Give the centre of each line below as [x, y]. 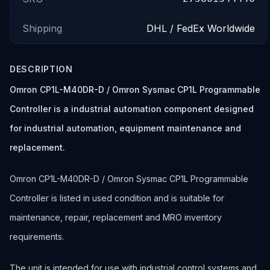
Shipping [42, 28]
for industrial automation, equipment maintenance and [125, 128]
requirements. [37, 237]
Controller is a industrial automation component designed [132, 109]
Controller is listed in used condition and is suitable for [117, 198]
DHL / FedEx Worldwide [201, 28]
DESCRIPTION [41, 69]
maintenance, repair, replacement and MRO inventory [116, 217]
